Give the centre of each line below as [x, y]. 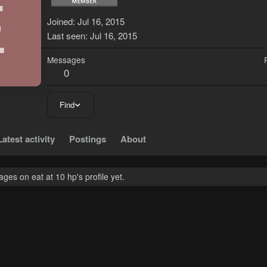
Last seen [66, 36]
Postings [88, 139]
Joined [60, 21]
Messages [66, 60]
